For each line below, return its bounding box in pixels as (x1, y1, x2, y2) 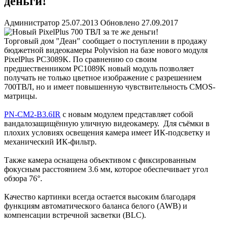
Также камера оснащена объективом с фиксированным (4, 155, 196, 164)
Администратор (4, 18, 60, 27)
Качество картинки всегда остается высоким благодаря (4, 192, 195, 201)
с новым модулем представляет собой (61, 109, 193, 119)
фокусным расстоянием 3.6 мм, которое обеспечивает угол (4, 164, 208, 174)
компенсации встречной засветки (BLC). (4, 210, 146, 219)
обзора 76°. (4, 174, 42, 183)
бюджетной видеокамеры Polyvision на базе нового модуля (4, 45, 208, 54)
